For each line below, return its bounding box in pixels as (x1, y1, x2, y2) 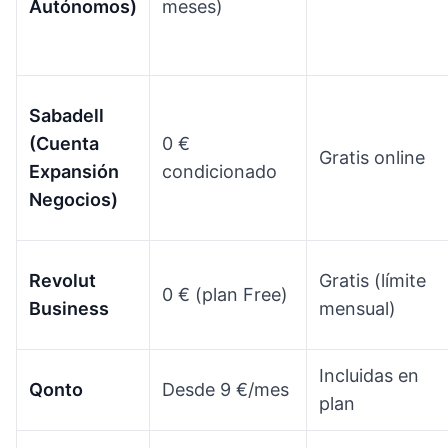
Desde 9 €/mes (162, 378, 289, 400)
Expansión (29, 160, 119, 182)
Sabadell (29, 104, 104, 126)
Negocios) (29, 188, 118, 210)
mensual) (319, 297, 396, 319)
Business (29, 297, 109, 319)
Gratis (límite (319, 269, 426, 291)
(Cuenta (29, 132, 99, 154)
